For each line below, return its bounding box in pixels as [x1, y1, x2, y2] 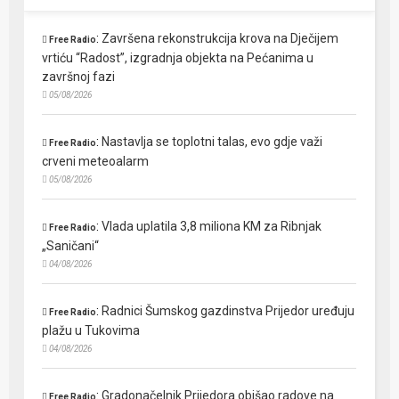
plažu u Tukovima [42, 323, 141, 338]
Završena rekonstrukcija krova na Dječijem [102, 31, 339, 46]
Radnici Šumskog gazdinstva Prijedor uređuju [102, 304, 355, 319]
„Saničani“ [42, 239, 100, 254]
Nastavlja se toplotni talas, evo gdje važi [102, 134, 323, 150]
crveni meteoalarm [42, 154, 150, 169]
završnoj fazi [42, 69, 116, 85]
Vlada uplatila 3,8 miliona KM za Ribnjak [102, 219, 322, 234]
